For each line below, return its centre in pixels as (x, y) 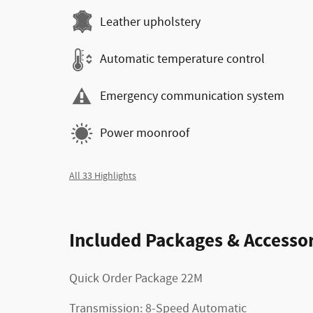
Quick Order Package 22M (136, 278)
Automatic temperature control (182, 59)
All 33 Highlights (103, 176)
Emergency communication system (192, 96)
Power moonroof (145, 133)
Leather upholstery (150, 22)
